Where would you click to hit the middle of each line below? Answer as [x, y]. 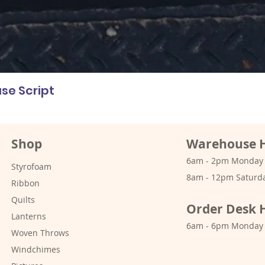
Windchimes [36, 249]
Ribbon [26, 183]
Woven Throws [41, 232]
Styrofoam [32, 166]
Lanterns [29, 216]
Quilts [23, 199]
